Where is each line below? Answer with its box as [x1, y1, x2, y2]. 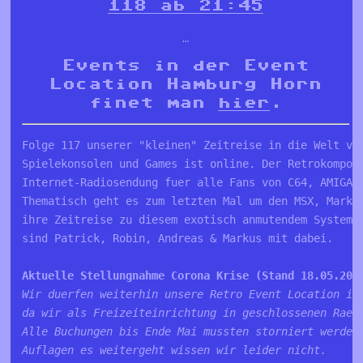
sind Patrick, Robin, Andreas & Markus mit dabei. [22, 232, 334, 246]
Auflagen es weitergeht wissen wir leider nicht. [22, 344, 327, 357]
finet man [88, 95, 218, 110]
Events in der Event [62, 58, 309, 73]
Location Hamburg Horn [49, 76, 322, 92]
